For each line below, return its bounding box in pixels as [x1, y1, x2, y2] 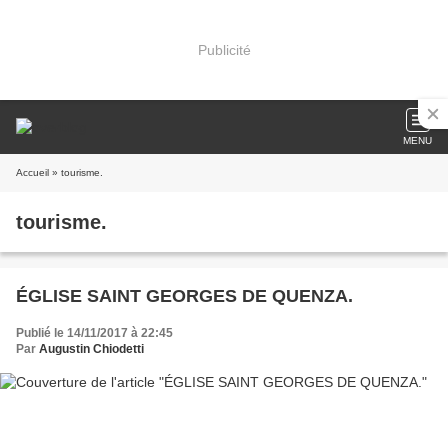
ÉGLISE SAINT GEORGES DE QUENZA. [16, 286, 353, 306]
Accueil [16, 167, 49, 178]
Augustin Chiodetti [39, 342, 144, 356]
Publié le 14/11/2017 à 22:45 [16, 326, 173, 340]
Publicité [197, 41, 251, 58]
